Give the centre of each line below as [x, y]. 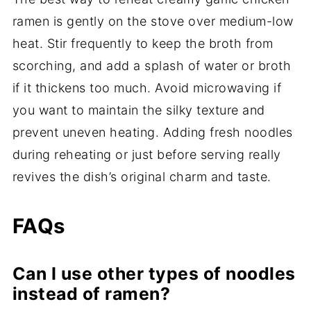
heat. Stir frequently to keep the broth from [143, 44]
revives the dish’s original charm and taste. [142, 177]
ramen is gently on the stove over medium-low [153, 22]
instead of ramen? [91, 294]
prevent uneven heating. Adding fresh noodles [152, 133]
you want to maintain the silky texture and [138, 110]
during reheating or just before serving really [146, 155]
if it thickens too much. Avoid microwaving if [147, 88]
